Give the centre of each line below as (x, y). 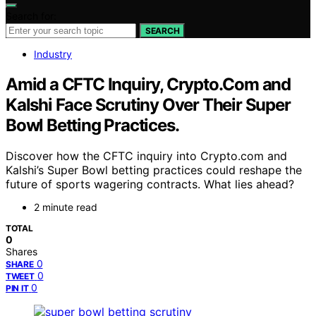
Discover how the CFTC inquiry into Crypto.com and (146, 156)
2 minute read (66, 207)
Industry (53, 54)
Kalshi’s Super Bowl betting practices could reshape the (154, 170)
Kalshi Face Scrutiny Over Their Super (148, 104)
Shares (22, 252)
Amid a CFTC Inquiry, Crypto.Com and (148, 84)
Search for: (31, 16)
